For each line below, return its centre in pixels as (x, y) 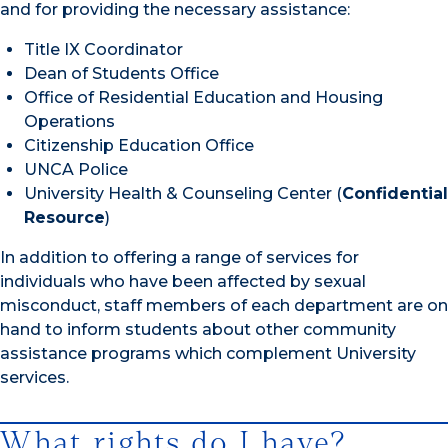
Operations (69, 122)
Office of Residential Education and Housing (203, 98)
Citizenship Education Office (139, 146)
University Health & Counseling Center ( (183, 194)
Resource (64, 218)
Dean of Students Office (121, 74)
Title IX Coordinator (103, 50)
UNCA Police (76, 170)
